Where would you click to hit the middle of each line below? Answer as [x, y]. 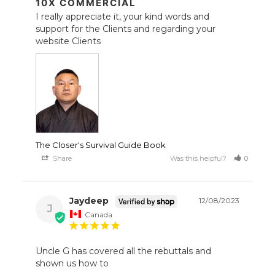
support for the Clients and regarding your [126, 29]
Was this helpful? [199, 158]
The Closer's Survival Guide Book [101, 145]
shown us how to [74, 264]
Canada [99, 214]
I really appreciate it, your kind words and [123, 16]
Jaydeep [89, 200]
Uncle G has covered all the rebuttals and [124, 251]
